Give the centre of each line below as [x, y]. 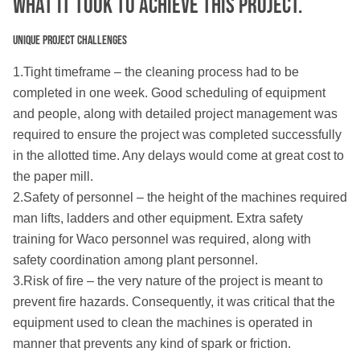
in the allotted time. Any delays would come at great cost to [178, 156]
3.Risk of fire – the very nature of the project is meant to [168, 281]
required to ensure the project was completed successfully [177, 135]
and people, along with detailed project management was [175, 114]
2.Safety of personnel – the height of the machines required [180, 198]
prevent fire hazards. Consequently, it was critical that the [174, 302]
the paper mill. [53, 177]
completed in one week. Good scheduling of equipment [169, 93]
